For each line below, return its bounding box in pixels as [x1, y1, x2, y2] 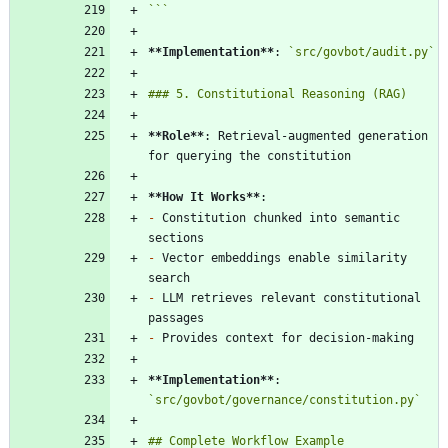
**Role [148, 128, 190, 143]
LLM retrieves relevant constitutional [155, 290, 421, 305]
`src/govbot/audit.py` [288, 44, 435, 59]
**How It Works [148, 189, 246, 204]
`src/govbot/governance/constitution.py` [148, 392, 421, 407]
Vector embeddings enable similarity [155, 250, 407, 265]
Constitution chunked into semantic [155, 210, 400, 225]
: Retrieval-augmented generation [204, 128, 428, 143]
